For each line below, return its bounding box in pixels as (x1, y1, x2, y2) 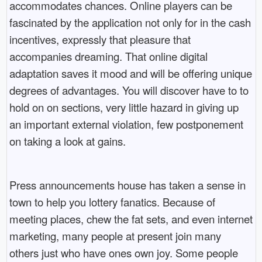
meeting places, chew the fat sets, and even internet (9, 211, 253, 227)
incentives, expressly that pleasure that (9, 32, 191, 47)
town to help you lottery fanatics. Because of (9, 194, 215, 210)
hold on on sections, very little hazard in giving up (9, 99, 239, 115)
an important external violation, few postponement (9, 116, 243, 132)
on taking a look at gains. (9, 133, 126, 149)
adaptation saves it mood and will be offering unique (9, 65, 252, 81)
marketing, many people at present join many (9, 228, 221, 244)
